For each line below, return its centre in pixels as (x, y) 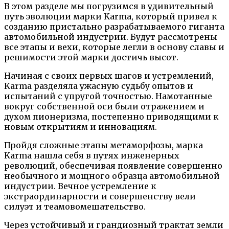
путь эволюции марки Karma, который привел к (111, 16)
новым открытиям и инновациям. (81, 127)
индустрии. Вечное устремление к (80, 186)
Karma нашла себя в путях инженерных (92, 155)
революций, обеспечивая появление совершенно (113, 165)
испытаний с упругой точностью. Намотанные (108, 96)
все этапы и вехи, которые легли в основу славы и (114, 47)
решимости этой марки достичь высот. (91, 57)
